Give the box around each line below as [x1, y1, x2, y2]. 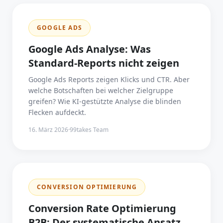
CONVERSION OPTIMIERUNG [37, 183, 137, 191]
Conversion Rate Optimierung [28, 202, 176, 215]
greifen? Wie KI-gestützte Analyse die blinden [28, 97, 181, 106]
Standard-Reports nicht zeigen [28, 56, 179, 70]
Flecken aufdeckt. [28, 108, 86, 117]
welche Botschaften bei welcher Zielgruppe [28, 86, 173, 95]
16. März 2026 [28, 125, 68, 134]
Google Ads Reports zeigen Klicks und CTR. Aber [28, 75, 190, 84]
